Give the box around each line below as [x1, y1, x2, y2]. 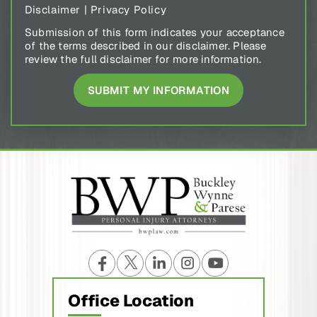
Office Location [68, 289, 194, 311]
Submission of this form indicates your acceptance [25, 25, 284, 39]
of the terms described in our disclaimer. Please [25, 38, 267, 52]
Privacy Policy [90, 2, 167, 16]
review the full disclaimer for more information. [25, 52, 262, 66]
